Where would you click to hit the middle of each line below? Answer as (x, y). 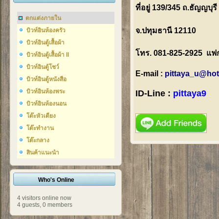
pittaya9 (190, 94)
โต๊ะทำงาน (40, 128)
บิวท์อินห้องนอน (46, 104)
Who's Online (56, 180)
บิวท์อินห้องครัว (46, 30)
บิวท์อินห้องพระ (46, 91)
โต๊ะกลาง (38, 140)
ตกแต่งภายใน (43, 18)
